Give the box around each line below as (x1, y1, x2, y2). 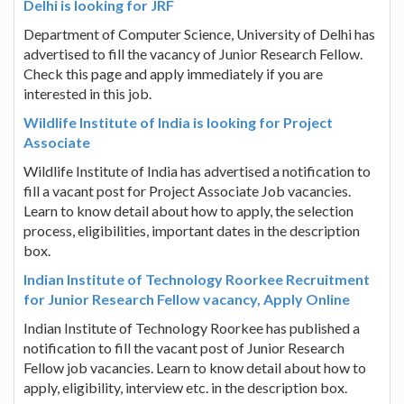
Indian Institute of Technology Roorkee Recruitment (23, 270, 370, 288)
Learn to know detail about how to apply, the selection (23, 201, 353, 219)
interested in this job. (23, 84, 151, 102)
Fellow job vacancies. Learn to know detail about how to (23, 358, 366, 376)
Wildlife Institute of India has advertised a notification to (23, 161, 371, 179)
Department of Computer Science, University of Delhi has (23, 24, 375, 42)
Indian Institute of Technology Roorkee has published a (23, 318, 360, 336)
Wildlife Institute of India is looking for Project (23, 113, 333, 131)
